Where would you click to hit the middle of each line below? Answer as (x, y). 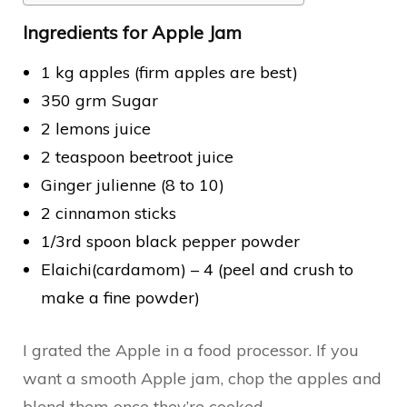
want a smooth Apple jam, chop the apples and (202, 378)
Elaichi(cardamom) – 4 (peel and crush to (197, 269)
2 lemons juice (96, 128)
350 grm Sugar (99, 100)
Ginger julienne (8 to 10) (133, 184)
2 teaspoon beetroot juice (137, 156)
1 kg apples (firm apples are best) (169, 72)
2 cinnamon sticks (109, 213)
